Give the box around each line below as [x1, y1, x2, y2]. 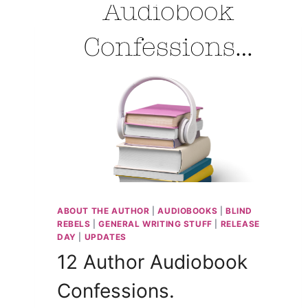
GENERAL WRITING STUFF [98, 218, 212, 229]
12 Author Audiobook [57, 250, 247, 274]
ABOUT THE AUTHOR [57, 205, 150, 216]
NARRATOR [115, 9, 172, 21]
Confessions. [57, 278, 175, 302]
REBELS [57, 218, 91, 229]
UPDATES [84, 231, 126, 242]
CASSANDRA [115, 23, 180, 35]
